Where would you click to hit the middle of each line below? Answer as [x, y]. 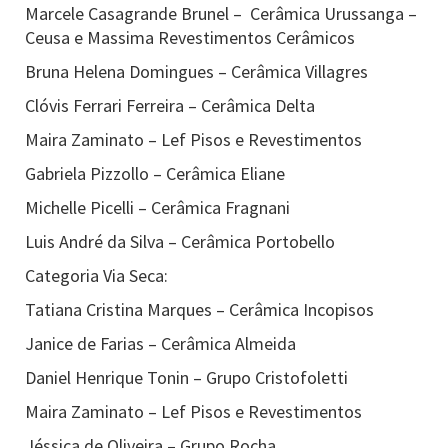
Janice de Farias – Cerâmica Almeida [160, 343]
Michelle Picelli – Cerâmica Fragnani [157, 207]
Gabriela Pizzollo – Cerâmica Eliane [155, 173]
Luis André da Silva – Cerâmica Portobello [180, 241]
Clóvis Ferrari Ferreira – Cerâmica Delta [170, 105]
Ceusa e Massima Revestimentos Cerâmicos [190, 37]
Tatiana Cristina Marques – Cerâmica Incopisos [199, 309]
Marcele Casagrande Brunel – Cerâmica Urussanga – [221, 13]
